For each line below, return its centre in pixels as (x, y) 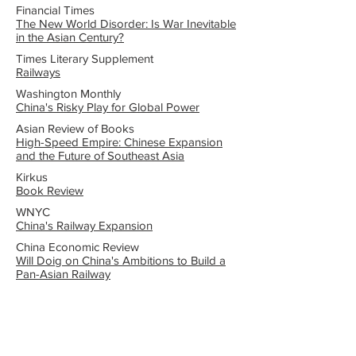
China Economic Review (77, 247)
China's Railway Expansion (84, 225)
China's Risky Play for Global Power (108, 107)
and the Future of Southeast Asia (100, 155)
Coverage (44, 325)
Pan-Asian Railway (63, 274)
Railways (38, 72)
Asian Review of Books (75, 128)
